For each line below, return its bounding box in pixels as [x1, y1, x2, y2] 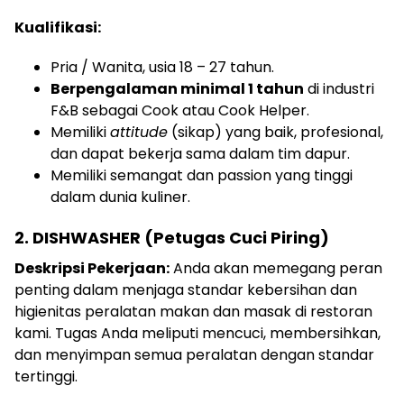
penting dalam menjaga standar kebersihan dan [14, 280, 357, 300]
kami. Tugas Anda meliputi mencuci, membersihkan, [14, 323, 381, 344]
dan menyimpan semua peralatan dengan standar [14, 344, 374, 365]
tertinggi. [14, 366, 78, 387]
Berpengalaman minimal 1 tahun [50, 78, 304, 99]
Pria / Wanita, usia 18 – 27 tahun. [50, 57, 274, 78]
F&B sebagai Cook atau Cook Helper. [50, 100, 309, 121]
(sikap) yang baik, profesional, [168, 122, 383, 142]
